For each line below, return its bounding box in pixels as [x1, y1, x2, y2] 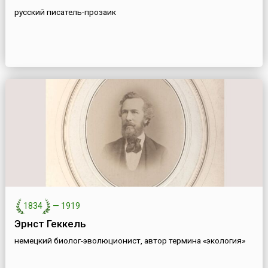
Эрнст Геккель [14, 218, 86, 230]
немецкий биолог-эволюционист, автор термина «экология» [14, 236, 245, 246]
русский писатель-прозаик [14, 7, 116, 17]
